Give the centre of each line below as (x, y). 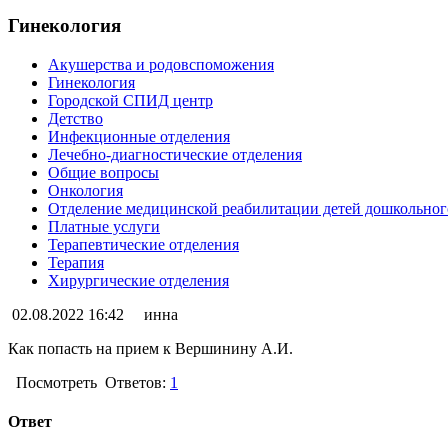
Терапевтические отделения (143, 245)
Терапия (76, 263)
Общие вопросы (103, 173)
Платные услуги (104, 227)
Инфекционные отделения (139, 137)
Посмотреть (56, 383)
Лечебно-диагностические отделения (175, 155)
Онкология (85, 191)
